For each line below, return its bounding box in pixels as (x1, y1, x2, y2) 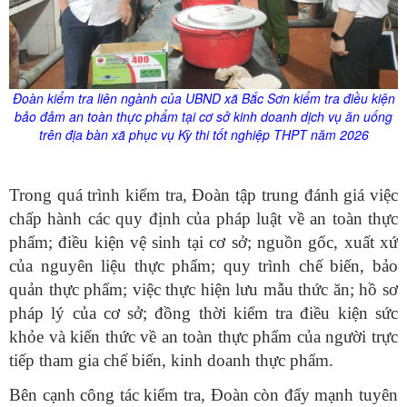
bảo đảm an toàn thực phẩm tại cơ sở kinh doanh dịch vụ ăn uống (15, 107, 392, 126)
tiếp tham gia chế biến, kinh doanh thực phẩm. (9, 351, 333, 371)
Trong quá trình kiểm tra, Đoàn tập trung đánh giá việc (9, 185, 398, 205)
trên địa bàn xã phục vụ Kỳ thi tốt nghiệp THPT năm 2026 (38, 125, 369, 144)
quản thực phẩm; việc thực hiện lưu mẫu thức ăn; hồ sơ (9, 280, 398, 300)
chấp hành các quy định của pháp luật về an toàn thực (9, 209, 398, 229)
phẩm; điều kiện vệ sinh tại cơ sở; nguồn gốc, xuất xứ (9, 233, 398, 253)
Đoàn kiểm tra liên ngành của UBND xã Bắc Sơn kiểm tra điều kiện (12, 89, 395, 108)
